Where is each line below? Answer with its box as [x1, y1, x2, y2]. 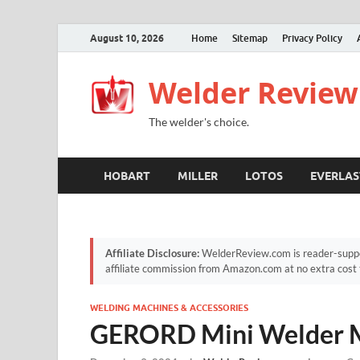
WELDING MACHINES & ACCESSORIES [90, 302, 248, 313]
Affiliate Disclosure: [105, 247, 199, 260]
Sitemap [232, 31, 268, 44]
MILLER [178, 169, 218, 182]
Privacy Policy [282, 31, 342, 44]
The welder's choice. [149, 115, 249, 129]
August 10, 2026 [90, 31, 164, 44]
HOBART [104, 169, 150, 182]
